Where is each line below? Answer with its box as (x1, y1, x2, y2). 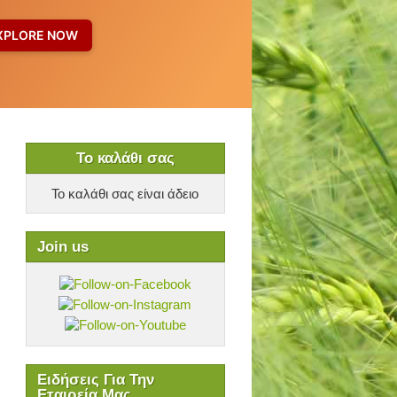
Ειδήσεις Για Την (36, 371, 154, 388)
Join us (36, 238, 89, 255)
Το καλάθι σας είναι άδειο (51, 186, 198, 201)
